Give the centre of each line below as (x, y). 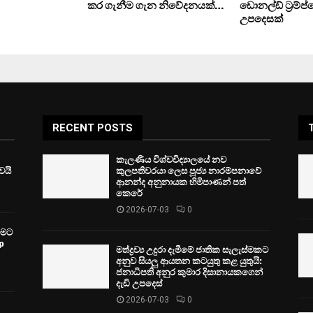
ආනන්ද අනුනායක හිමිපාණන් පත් (181, 182)
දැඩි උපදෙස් (139, 283)
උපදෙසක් (261, 19)
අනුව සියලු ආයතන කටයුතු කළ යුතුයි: (189, 261)
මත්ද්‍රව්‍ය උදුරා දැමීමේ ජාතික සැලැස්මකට (192, 249)
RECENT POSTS (92, 128)
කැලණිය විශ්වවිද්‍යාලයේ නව (171, 159)
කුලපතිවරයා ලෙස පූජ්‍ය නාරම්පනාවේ (188, 170)
